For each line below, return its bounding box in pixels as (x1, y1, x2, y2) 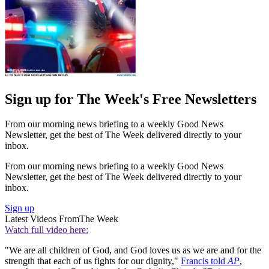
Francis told (181, 256, 228, 267)
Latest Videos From (5, 214, 79, 225)
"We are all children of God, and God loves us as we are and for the (5, 245, 261, 256)
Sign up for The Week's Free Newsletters (5, 91, 256, 107)
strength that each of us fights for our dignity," (5, 256, 181, 267)
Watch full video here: (5, 225, 88, 235)
